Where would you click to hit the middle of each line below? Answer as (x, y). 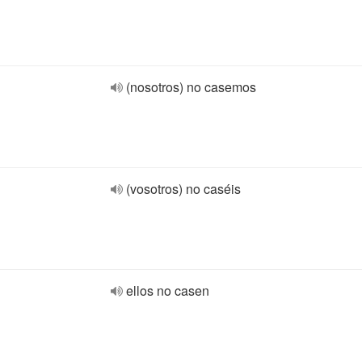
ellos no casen (168, 290)
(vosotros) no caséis (183, 189)
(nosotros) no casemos (191, 87)
